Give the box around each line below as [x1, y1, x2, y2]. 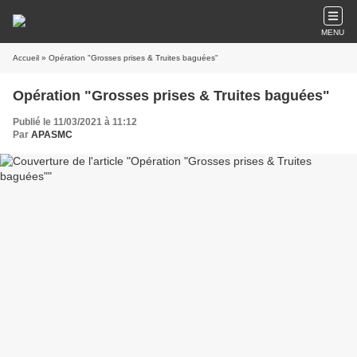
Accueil [13, 53, 39, 62]
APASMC [31, 129, 73, 140]
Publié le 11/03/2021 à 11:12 [13, 116, 137, 127]
